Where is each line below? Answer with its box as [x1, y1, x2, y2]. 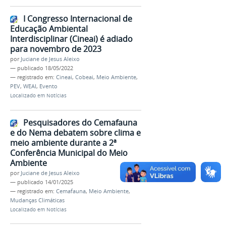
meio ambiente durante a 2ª [10, 137, 117, 148]
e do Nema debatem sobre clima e [10, 127, 141, 138]
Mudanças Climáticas [10, 196, 65, 204]
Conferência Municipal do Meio [10, 147, 128, 158]
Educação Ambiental [10, 23, 88, 34]
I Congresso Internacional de [23, 13, 132, 24]
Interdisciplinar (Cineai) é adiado [10, 33, 133, 44]
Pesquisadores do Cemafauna [23, 117, 137, 128]
